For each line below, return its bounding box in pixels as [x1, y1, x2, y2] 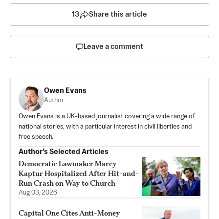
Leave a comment [84, 43, 143, 51]
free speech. [19, 134, 53, 141]
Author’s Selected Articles [19, 148, 109, 156]
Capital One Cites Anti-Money [19, 208, 120, 218]
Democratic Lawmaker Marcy [19, 159, 117, 169]
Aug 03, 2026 [19, 190, 57, 197]
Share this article [89, 11, 147, 19]
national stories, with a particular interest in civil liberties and [19, 124, 192, 131]
